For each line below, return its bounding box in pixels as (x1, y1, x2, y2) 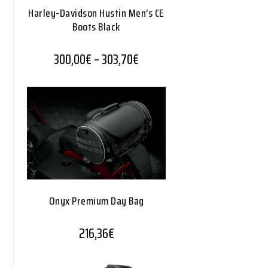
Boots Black (72, 19, 120, 36)
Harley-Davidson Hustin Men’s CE (28, 5, 165, 22)
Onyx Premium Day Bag (48, 193, 144, 209)
